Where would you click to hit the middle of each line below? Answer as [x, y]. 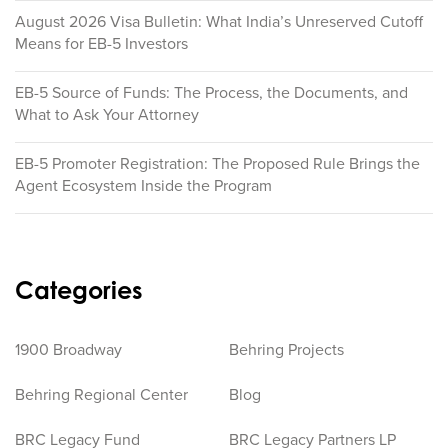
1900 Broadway [68, 350]
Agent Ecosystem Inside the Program [143, 186]
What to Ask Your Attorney [107, 115]
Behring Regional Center [101, 395]
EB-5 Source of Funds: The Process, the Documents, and [211, 93]
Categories [79, 290]
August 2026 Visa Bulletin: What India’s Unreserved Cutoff [219, 22]
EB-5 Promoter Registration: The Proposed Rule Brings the [217, 164]
